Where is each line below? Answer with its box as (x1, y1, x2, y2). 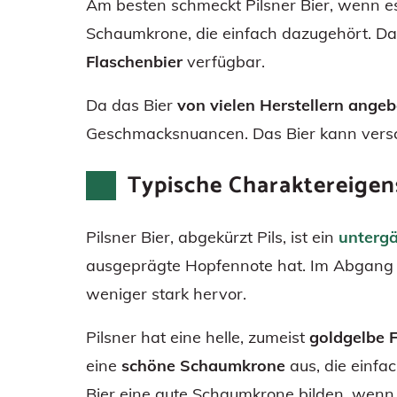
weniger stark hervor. (86, 283, 246, 304)
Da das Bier (86, 94, 173, 115)
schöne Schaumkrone (121, 354, 285, 376)
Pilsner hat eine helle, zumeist (86, 326, 309, 347)
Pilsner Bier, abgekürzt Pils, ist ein (86, 226, 339, 247)
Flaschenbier (86, 51, 183, 72)
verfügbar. (183, 51, 265, 72)
